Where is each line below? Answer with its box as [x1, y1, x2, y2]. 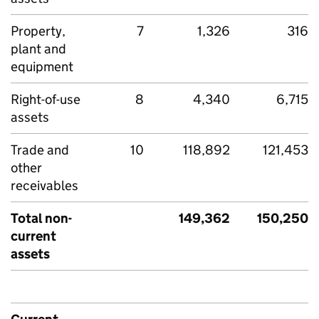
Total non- [11, 210, 72, 226]
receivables [11, 177, 78, 194]
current [11, 228, 56, 244]
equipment [11, 58, 73, 75]
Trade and [11, 142, 69, 158]
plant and [11, 41, 66, 57]
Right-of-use [11, 91, 80, 108]
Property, [11, 23, 66, 39]
